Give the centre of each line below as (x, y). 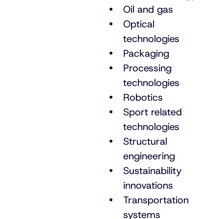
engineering (151, 156)
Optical (139, 24)
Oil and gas (150, 9)
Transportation (156, 200)
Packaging (148, 53)
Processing (147, 68)
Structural (145, 141)
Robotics (144, 97)
